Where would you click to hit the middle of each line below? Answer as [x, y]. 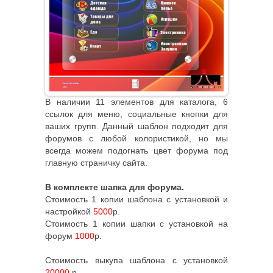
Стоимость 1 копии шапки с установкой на [136, 223]
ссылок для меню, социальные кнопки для [136, 114]
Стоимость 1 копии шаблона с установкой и [136, 199]
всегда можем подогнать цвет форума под [136, 150]
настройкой [69, 211]
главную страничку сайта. [97, 162]
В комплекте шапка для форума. [115, 187]
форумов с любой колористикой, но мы [136, 138]
